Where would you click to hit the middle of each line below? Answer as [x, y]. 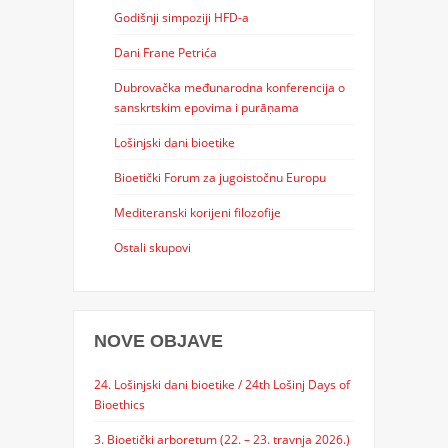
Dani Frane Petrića [165, 51]
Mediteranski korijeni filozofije [197, 211]
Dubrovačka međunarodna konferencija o [229, 86]
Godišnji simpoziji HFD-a [181, 16]
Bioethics [119, 403]
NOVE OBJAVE [158, 340]
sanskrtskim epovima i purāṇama [206, 106]
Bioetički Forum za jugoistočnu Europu [219, 176]
